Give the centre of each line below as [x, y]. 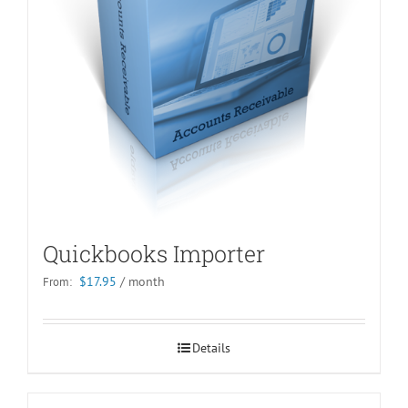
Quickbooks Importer [154, 254]
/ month [143, 282]
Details [211, 348]
